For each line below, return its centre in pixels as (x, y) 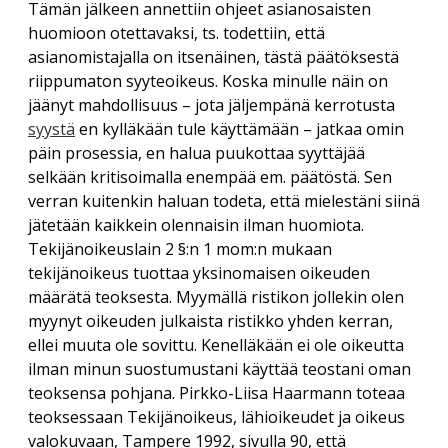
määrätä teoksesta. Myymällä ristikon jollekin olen (216, 297)
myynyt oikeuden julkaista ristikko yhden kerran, (210, 321)
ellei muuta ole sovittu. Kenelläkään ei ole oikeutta (216, 345)
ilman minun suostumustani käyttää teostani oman (219, 369)
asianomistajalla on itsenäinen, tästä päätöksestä (213, 57)
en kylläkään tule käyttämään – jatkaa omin (239, 129)
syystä (51, 129)
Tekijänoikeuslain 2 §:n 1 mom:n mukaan (180, 249)
